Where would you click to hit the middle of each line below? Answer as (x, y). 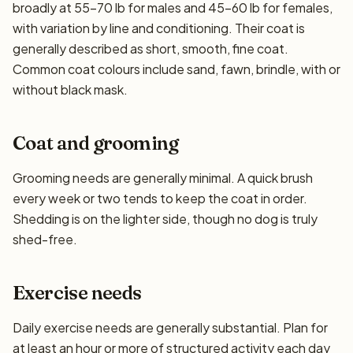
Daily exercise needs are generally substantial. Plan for (170, 327)
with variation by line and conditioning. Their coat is (159, 28)
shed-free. (45, 239)
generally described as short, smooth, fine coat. (150, 48)
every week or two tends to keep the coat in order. (160, 198)
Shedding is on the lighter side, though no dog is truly (165, 219)
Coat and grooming (96, 143)
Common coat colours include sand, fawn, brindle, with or (176, 69)
